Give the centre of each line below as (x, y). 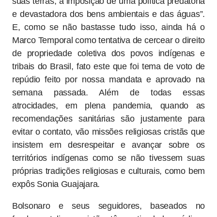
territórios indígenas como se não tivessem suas (108, 158)
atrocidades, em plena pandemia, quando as (108, 106)
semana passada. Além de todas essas (108, 93)
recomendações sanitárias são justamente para (108, 119)
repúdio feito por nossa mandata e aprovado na (108, 80)
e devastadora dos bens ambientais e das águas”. (108, 14)
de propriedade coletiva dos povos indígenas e (108, 54)
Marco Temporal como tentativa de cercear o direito (108, 40)
